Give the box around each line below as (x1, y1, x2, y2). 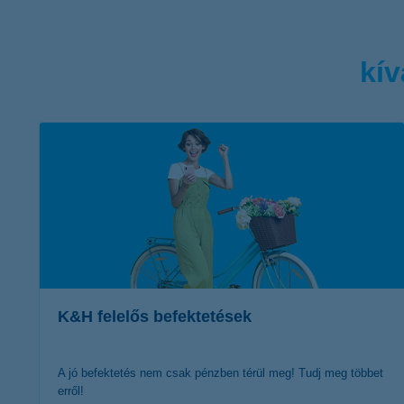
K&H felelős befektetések (58, 307, 252, 326)
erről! (58, 383, 84, 398)
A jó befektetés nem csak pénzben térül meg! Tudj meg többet (58, 365, 383, 380)
